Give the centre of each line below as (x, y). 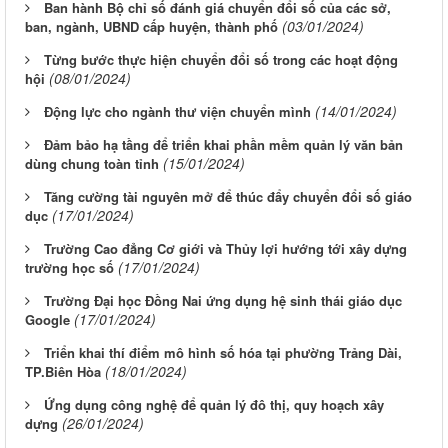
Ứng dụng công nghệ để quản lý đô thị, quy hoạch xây (214, 404)
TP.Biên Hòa (63, 371)
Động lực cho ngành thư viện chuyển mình (177, 111)
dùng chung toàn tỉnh (92, 163)
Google (47, 319)
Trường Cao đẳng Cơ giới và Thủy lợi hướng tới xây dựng (225, 248)
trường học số (69, 267)
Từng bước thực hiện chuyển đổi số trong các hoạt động (221, 59)
